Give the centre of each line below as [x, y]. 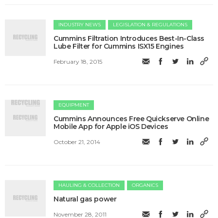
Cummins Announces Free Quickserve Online [131, 118]
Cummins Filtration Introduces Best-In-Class [129, 38]
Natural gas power [85, 199]
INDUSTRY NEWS [80, 24]
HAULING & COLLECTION [89, 185]
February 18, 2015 [78, 62]
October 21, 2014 [77, 142]
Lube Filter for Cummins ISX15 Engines [119, 46]
